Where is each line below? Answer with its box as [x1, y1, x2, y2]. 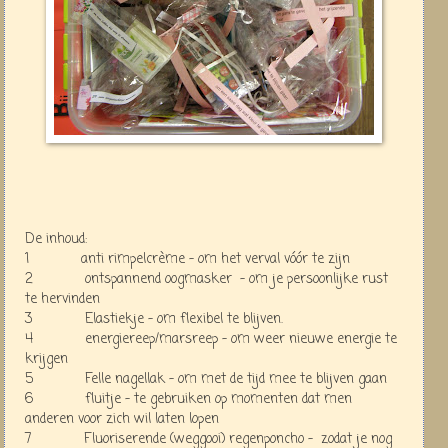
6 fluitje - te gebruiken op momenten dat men [25, 388, 352, 410]
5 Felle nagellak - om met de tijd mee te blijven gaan [25, 368, 387, 390]
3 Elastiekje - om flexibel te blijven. [25, 308, 283, 330]
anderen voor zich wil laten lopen [25, 408, 219, 430]
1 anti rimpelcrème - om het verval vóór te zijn [25, 248, 350, 270]
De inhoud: [25, 228, 87, 250]
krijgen [25, 348, 68, 370]
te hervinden [25, 288, 100, 310]
